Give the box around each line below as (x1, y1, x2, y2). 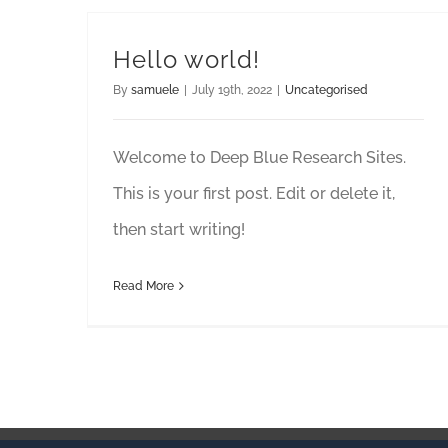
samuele (131, 83, 179, 97)
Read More (113, 279, 174, 293)
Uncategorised (285, 83, 368, 97)
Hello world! (113, 45, 260, 74)
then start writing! (113, 220, 245, 239)
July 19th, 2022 (192, 83, 272, 97)
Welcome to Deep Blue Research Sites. (113, 148, 406, 167)
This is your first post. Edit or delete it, (113, 184, 395, 203)
